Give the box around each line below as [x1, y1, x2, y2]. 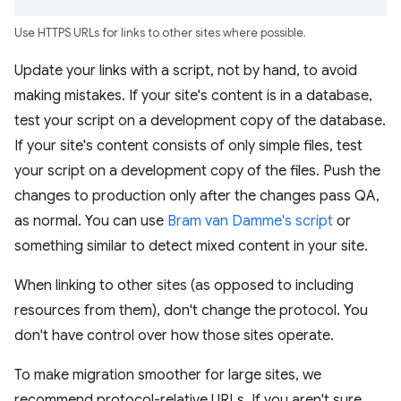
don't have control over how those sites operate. [14, 326, 334, 345]
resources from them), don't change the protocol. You [14, 301, 368, 320]
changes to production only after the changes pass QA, [14, 186, 380, 205]
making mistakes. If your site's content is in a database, [14, 86, 372, 105]
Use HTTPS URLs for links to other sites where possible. [14, 25, 306, 40]
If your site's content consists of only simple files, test [14, 136, 363, 155]
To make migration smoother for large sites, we [14, 365, 321, 384]
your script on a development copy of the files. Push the [14, 161, 380, 180]
